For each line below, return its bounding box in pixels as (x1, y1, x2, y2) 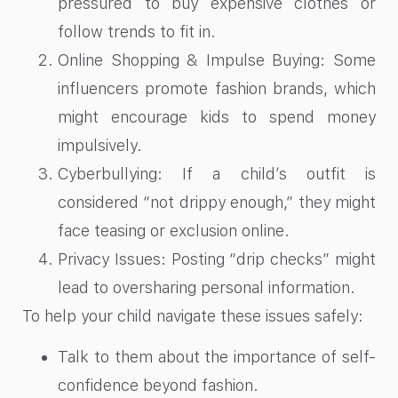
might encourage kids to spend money (58, 107, 376, 126)
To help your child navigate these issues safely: (22, 306, 363, 325)
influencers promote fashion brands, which (58, 78, 376, 98)
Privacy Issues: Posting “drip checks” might (58, 249, 376, 268)
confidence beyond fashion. (58, 376, 259, 395)
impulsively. (58, 135, 142, 155)
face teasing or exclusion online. (58, 220, 290, 240)
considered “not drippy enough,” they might (58, 192, 376, 211)
